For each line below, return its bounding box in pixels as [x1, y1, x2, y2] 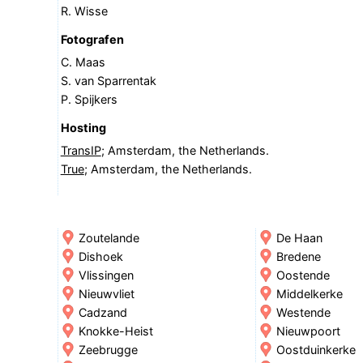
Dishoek [78, 249, 123, 263]
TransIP [60, 143, 101, 158]
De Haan [275, 230, 322, 245]
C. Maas [60, 54, 105, 69]
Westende [275, 305, 331, 319]
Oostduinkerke [275, 342, 356, 357]
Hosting [60, 120, 106, 135]
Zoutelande [78, 230, 139, 245]
